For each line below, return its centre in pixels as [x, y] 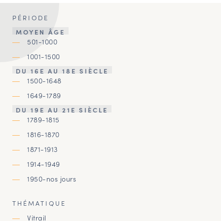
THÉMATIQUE [39, 203]
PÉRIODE [31, 17]
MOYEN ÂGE [40, 32]
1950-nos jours [52, 178]
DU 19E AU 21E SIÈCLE [62, 110]
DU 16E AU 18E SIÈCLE [62, 71]
